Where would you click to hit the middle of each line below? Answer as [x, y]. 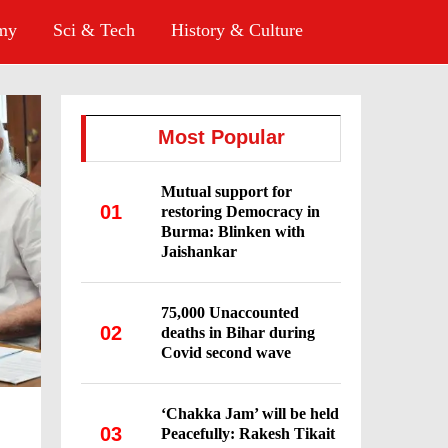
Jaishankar [199, 251]
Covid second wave [226, 352]
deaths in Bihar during [238, 332]
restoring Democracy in [240, 211]
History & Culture [237, 30]
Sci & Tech [94, 30]
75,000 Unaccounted [230, 312]
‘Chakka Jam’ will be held [250, 413]
